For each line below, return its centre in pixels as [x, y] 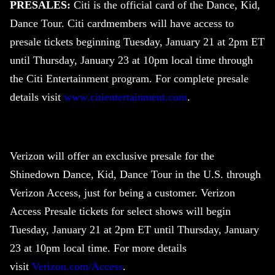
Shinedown [35, 175]
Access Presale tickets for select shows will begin [120, 211]
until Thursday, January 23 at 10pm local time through [131, 60]
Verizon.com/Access [77, 267]
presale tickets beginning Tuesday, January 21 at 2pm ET [137, 42]
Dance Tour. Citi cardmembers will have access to [122, 24]
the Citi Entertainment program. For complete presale [129, 79]
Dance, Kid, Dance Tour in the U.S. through [160, 175]
